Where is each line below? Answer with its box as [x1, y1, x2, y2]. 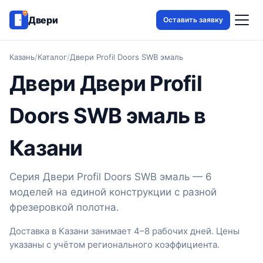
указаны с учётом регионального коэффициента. [9, 239, 220, 250]
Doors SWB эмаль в [9, 103, 206, 129]
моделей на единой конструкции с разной [9, 186, 217, 198]
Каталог [38, 52, 67, 62]
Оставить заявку [163, 15, 223, 24]
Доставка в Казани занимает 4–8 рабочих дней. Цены [9, 225, 240, 237]
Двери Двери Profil [9, 70, 203, 96]
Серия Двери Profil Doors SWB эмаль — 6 [9, 171, 212, 183]
